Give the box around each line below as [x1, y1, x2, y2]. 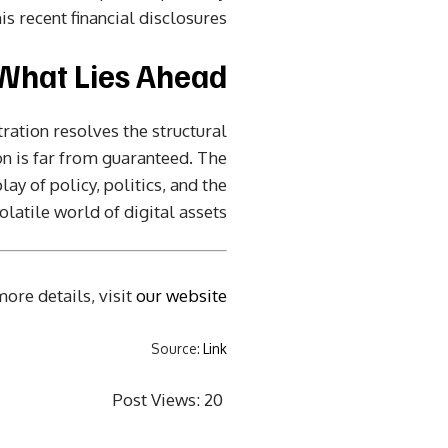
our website [136, 284, 227, 306]
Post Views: [112, 388, 200, 410]
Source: [151, 339, 203, 357]
